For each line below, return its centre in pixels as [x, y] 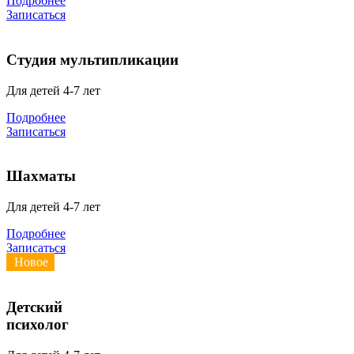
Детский [34, 307]
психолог [38, 324]
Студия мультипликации [92, 60]
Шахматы [41, 176]
